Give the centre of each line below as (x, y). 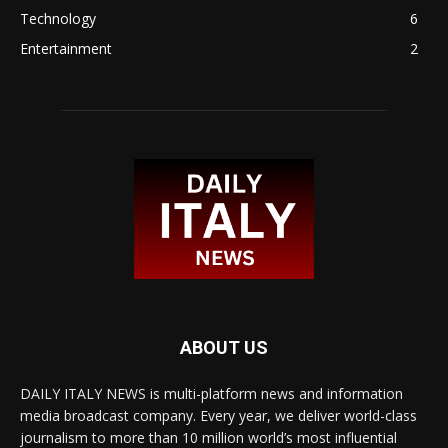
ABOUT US (224, 347)
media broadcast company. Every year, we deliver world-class (218, 415)
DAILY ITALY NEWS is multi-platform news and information (211, 393)
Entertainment (66, 48)
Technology (58, 18)
